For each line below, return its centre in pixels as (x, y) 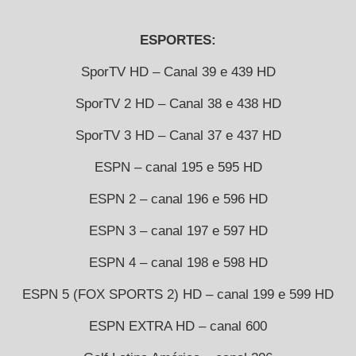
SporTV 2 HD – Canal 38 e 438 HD (178, 103)
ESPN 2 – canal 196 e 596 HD (178, 199)
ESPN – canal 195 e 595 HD (178, 167)
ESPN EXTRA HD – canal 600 (178, 326)
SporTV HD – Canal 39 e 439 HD (178, 72)
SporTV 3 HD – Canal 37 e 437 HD (178, 135)
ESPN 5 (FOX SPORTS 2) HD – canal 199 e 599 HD (178, 294)
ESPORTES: (178, 40)
